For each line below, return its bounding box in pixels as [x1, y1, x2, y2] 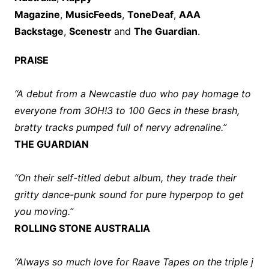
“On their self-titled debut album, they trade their [14, 172, 237, 184]
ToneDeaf [127, 8, 174, 21]
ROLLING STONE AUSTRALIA [14, 222, 150, 235]
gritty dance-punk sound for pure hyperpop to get [14, 189, 244, 201]
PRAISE [14, 54, 49, 67]
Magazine [14, 8, 60, 21]
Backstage [14, 25, 64, 38]
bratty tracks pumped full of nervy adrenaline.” [14, 121, 226, 134]
